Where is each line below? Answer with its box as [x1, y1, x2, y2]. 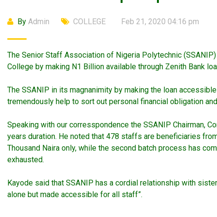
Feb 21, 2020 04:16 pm [121, 17, 199, 26]
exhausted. [7, 155, 44, 164]
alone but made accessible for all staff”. [7, 190, 142, 199]
